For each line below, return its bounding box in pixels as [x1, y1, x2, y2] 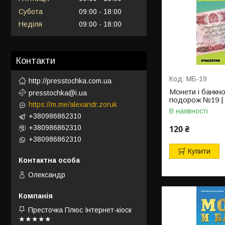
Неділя [19, 20, 42, 29]
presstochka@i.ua [29, 88, 87, 97]
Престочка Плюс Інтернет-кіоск [28, 206, 132, 214]
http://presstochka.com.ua [29, 76, 111, 85]
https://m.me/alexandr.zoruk [29, 100, 117, 108]
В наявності [169, 107, 208, 116]
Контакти [16, 56, 55, 66]
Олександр [28, 171, 65, 179]
